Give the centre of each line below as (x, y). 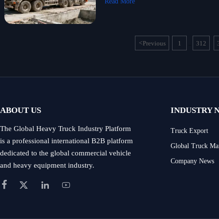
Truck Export (190, 131)
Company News (193, 161)
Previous (154, 44)
